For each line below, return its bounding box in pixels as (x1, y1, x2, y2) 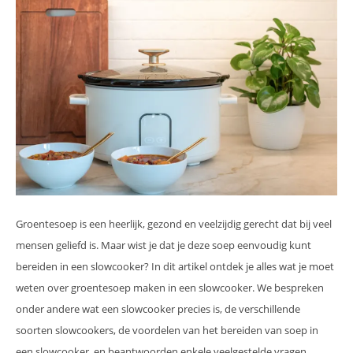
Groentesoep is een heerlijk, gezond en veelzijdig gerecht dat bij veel (16, 217, 332, 232)
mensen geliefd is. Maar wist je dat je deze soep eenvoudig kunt (16, 238, 311, 253)
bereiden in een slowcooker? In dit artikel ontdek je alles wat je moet (16, 259, 334, 274)
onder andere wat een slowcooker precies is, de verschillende (16, 302, 300, 317)
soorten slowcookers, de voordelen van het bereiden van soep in (16, 323, 318, 338)
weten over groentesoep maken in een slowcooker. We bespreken (16, 281, 324, 295)
